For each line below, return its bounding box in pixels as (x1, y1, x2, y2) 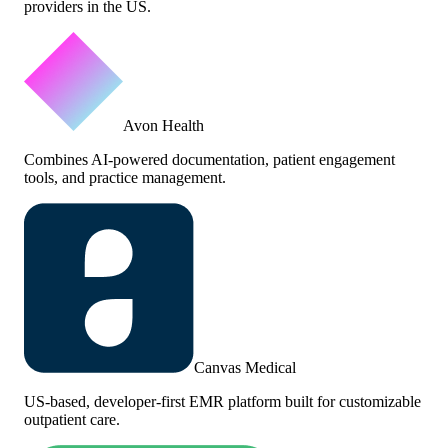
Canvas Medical (194, 358, 296, 376)
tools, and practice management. (24, 168, 226, 186)
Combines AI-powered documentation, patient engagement (24, 150, 395, 168)
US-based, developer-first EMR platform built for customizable (24, 392, 421, 410)
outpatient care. (24, 410, 120, 428)
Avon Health (123, 116, 204, 134)
